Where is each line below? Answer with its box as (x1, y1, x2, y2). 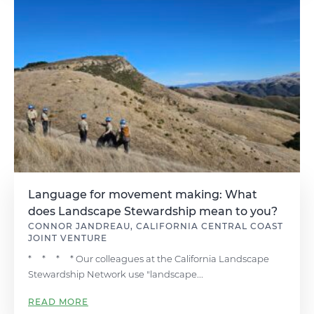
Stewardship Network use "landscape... (28, 268, 203, 280)
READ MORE (28, 296, 88, 307)
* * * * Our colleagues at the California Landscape (28, 253, 269, 264)
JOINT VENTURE (28, 233, 107, 243)
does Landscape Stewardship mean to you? (28, 205, 278, 218)
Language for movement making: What (28, 188, 257, 201)
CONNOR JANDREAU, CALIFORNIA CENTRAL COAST (28, 221, 283, 231)
